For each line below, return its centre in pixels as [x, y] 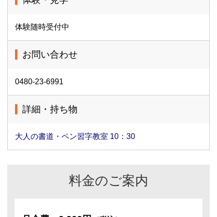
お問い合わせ [50, 54]
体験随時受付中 [42, 27]
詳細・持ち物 [50, 109]
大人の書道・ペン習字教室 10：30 [75, 136]
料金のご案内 [108, 180]
